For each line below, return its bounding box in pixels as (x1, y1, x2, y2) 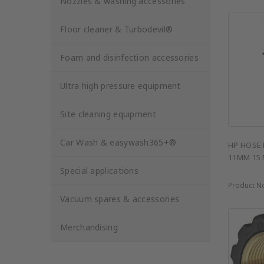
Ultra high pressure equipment (60, 80, 181, 91)
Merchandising (60, 222, 118, 233)
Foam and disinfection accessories (60, 52, 199, 63)
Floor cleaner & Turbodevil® (60, 24, 173, 35)
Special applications (60, 165, 138, 176)
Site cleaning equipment (60, 108, 156, 120)
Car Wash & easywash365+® (60, 137, 177, 148)
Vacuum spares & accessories (60, 193, 180, 204)
